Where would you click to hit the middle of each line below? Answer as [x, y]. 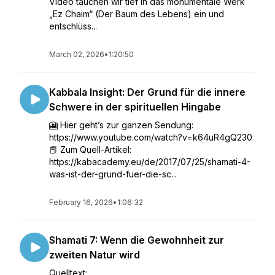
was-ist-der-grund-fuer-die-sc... [113, 174]
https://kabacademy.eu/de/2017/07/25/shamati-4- [150, 162]
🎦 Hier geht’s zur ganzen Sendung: [121, 125]
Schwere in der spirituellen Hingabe [135, 107]
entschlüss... [73, 26]
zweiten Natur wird [95, 255]
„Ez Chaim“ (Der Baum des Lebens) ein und [137, 14]
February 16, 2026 [81, 202]
